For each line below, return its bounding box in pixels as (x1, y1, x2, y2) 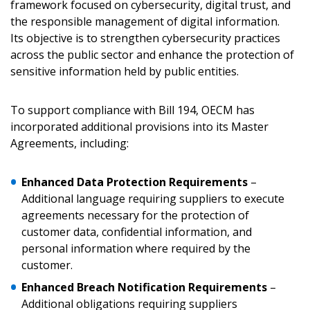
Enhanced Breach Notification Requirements (21, 280, 267, 295)
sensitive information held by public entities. (10, 64, 241, 79)
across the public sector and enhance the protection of (10, 47, 294, 62)
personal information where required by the (21, 241, 250, 256)
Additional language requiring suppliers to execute (21, 191, 284, 206)
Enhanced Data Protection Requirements (21, 174, 248, 190)
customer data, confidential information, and (21, 224, 252, 239)
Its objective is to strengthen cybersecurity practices (10, 30, 280, 46)
